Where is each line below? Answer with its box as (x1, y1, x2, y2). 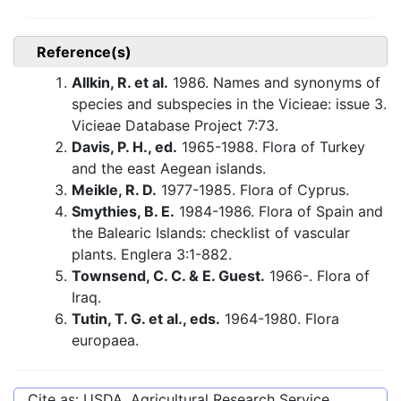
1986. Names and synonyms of (168, 73, 380, 92)
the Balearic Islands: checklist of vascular (72, 224, 350, 243)
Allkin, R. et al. (72, 73, 168, 92)
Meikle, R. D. (72, 181, 157, 200)
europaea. (72, 331, 139, 350)
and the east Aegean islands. (72, 159, 266, 178)
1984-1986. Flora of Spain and (175, 202, 383, 221)
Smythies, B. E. (72, 202, 175, 221)
